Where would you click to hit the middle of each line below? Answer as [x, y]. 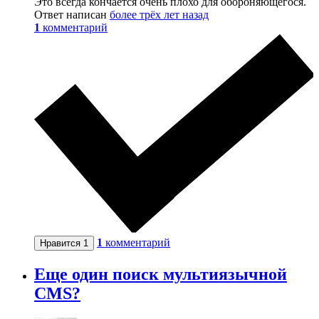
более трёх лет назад [159, 15]
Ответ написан [72, 15]
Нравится [62, 243]
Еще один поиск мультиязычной [161, 274]
